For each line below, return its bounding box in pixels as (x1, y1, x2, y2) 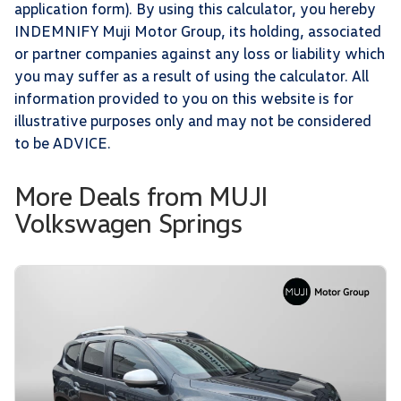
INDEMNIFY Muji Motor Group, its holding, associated (14, 21, 381, 40)
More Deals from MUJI (14, 178, 268, 212)
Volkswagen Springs (14, 205, 243, 239)
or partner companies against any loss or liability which (14, 43, 385, 63)
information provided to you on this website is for (14, 88, 354, 107)
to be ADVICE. (14, 132, 111, 152)
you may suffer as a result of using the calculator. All (14, 65, 369, 85)
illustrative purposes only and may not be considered (14, 110, 371, 130)
